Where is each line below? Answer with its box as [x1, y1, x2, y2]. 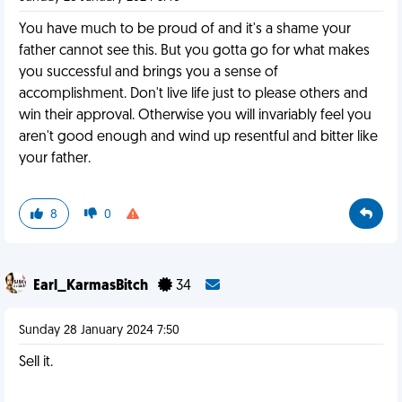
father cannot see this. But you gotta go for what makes [19, 44, 370, 58]
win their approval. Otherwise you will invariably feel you [19, 109, 371, 123]
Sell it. [19, 355, 53, 370]
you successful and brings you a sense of [19, 66, 278, 80]
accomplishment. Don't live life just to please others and [19, 87, 368, 101]
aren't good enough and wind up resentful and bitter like [19, 130, 378, 144]
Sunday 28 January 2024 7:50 [19, 324, 179, 337]
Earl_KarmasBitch [33, 279, 151, 293]
